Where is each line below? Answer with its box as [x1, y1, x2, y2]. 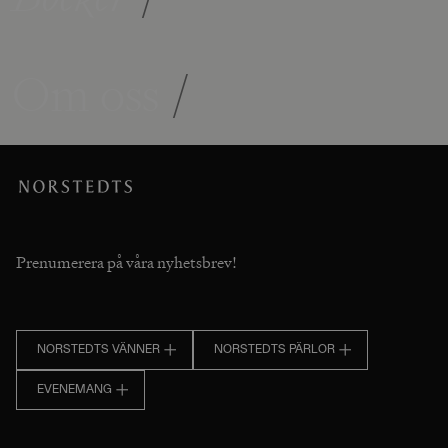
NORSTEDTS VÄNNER [37, 343, 160, 356]
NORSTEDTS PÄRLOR [214, 343, 335, 356]
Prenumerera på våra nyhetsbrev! [16, 251, 237, 273]
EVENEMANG [37, 383, 112, 396]
